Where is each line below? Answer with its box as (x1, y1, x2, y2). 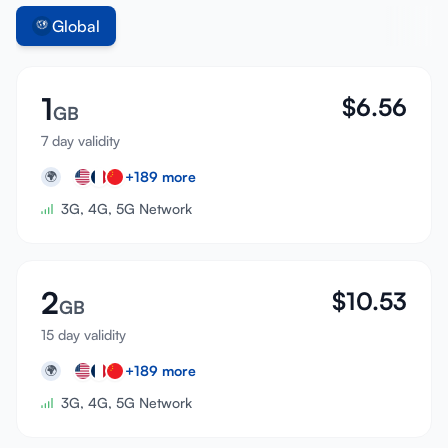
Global (52, 16, 100, 36)
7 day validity (41, 132, 120, 149)
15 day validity (41, 326, 126, 343)
